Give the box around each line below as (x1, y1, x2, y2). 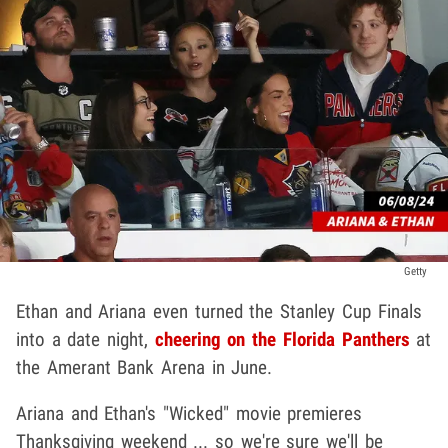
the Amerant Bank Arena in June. (16, 355, 273, 379)
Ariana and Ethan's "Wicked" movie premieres (16, 401, 363, 425)
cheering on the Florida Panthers (154, 327, 410, 351)
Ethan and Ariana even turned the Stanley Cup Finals (16, 299, 422, 323)
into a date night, (16, 327, 155, 351)
